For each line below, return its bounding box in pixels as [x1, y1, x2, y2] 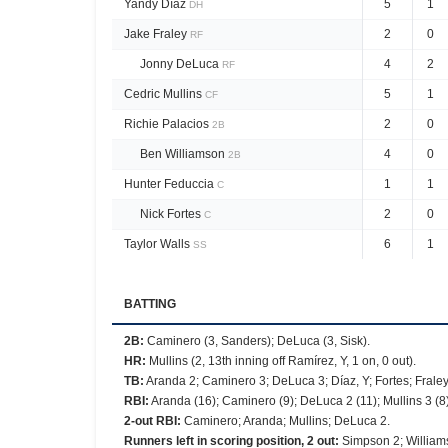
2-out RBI [124, 414, 177, 428]
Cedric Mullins [124, 87, 202, 101]
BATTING [124, 297, 176, 311]
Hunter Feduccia [124, 177, 214, 191]
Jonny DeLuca [140, 57, 219, 71]
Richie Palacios [124, 117, 209, 131]
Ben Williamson [140, 147, 225, 161]
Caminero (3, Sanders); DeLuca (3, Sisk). [147, 334, 370, 348]
